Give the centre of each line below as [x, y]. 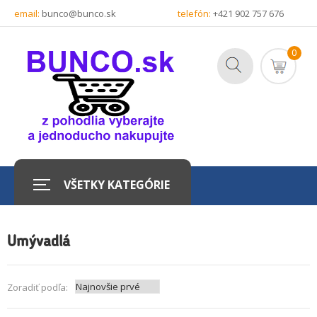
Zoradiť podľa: [38, 288]
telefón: [194, 13]
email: [27, 13]
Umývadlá [39, 242]
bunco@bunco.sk [78, 13]
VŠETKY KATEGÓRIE [117, 185]
